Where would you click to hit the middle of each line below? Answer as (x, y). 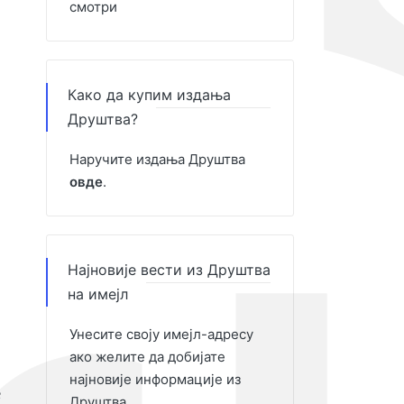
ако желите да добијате (147, 357)
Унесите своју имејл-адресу (161, 334)
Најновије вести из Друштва (169, 270)
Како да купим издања (149, 95)
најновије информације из (155, 379)
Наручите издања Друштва (157, 159)
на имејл (98, 294)
